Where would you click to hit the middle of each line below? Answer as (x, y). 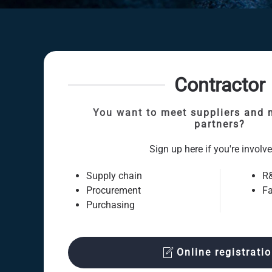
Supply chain (114, 176)
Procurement (114, 190)
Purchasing (110, 205)
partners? (220, 124)
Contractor (220, 85)
